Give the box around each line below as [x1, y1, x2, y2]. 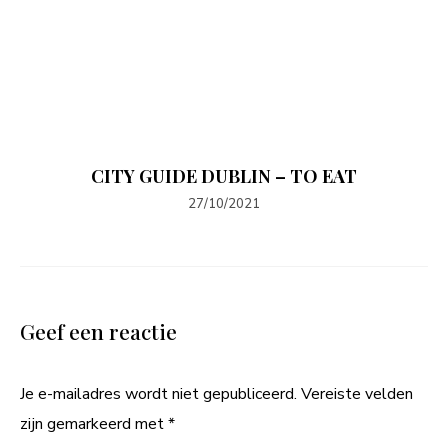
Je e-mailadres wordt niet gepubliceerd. [20, 382, 297, 405]
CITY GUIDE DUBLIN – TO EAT [91, 163, 357, 188]
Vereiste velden [301, 382, 413, 405]
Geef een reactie [20, 316, 177, 345]
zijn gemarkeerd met [20, 412, 168, 435]
